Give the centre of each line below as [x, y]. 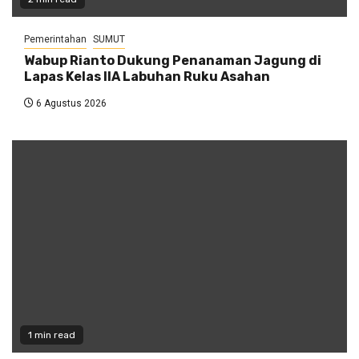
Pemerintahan [55, 40]
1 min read [52, 335]
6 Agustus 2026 [70, 104]
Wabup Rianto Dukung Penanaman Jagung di [173, 61]
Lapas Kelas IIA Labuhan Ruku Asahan [147, 77]
